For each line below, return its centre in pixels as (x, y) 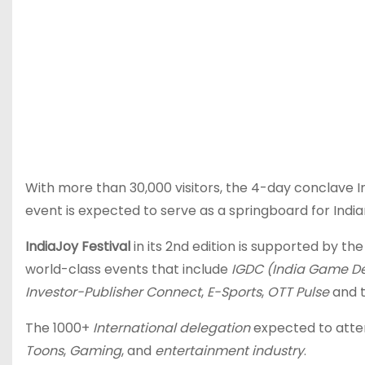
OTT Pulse (300, 292)
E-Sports (234, 292)
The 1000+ (59, 328)
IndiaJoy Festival (79, 246)
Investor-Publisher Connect (113, 292)
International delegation (173, 328)
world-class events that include (128, 269)
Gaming (95, 351)
